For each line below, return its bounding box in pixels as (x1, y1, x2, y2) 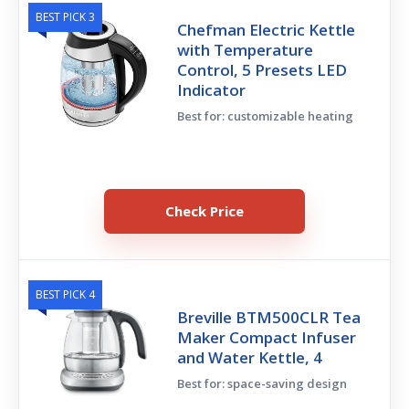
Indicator (177, 79, 246, 100)
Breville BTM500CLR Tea (177, 306, 362, 328)
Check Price (165, 201, 244, 220)
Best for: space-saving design (177, 374, 348, 392)
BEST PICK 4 (36, 286, 95, 302)
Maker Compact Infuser (177, 326, 357, 348)
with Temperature (177, 38, 314, 60)
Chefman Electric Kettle (177, 18, 356, 40)
